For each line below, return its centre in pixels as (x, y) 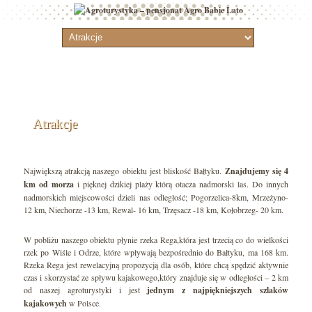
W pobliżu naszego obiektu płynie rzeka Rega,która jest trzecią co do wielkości (156, 240)
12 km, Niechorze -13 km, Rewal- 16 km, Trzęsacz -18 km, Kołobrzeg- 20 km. (154, 210)
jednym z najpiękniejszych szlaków (218, 290)
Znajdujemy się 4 (255, 171)
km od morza (49, 184)
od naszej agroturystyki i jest (86, 290)
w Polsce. (84, 303)
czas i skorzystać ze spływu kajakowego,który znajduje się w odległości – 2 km (156, 277)
